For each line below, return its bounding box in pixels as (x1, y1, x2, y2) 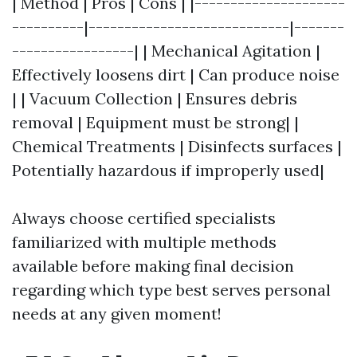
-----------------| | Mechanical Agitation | (12, 41, 320, 61)
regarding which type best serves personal (12, 280, 331, 300)
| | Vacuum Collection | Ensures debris (12, 88, 297, 108)
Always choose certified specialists (12, 208, 276, 228)
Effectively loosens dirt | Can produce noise (12, 65, 339, 84)
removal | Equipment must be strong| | (12, 112, 299, 132)
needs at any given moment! (12, 304, 222, 324)
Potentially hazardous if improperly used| (12, 160, 324, 180)
